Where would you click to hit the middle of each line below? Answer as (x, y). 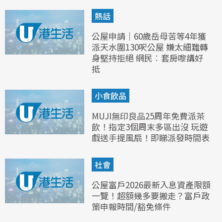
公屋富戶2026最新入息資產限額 (151, 185)
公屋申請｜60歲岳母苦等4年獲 (149, 36)
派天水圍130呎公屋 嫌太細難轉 (150, 47)
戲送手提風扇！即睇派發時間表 (151, 138)
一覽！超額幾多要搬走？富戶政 (151, 196)
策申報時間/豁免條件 (131, 207)
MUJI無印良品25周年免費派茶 (148, 116)
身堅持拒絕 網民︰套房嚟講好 (147, 58)
